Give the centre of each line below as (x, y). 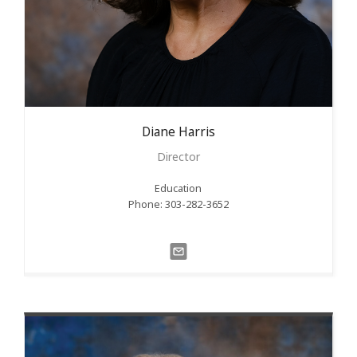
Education (178, 188)
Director (178, 156)
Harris (196, 131)
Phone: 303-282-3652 (178, 204)
